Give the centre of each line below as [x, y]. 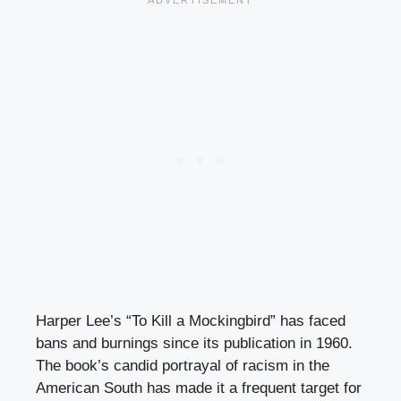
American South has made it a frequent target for [199, 388]
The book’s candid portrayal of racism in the [183, 366]
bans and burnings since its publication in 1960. [194, 344]
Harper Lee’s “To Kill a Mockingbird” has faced [191, 321]
